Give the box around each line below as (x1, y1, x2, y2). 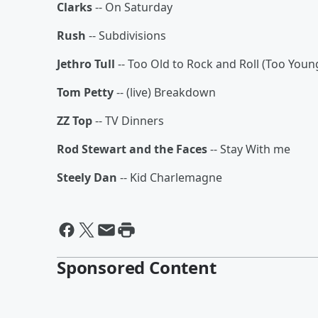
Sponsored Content (57, 256, 216, 279)
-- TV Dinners (92, 113, 164, 128)
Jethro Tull (57, 56, 118, 72)
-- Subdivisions (86, 28, 166, 43)
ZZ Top (57, 113, 92, 128)
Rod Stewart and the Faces (57, 141, 207, 157)
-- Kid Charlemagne (120, 170, 222, 185)
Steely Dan (57, 170, 120, 185)
